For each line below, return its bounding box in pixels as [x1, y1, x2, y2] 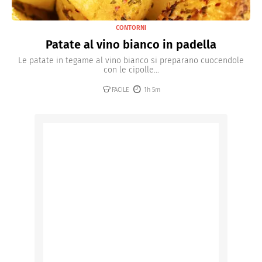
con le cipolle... [103, 65, 159, 75]
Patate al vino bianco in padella [46, 37, 216, 52]
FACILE [111, 86, 129, 94]
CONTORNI [116, 24, 146, 32]
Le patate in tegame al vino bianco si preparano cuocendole [18, 56, 244, 66]
